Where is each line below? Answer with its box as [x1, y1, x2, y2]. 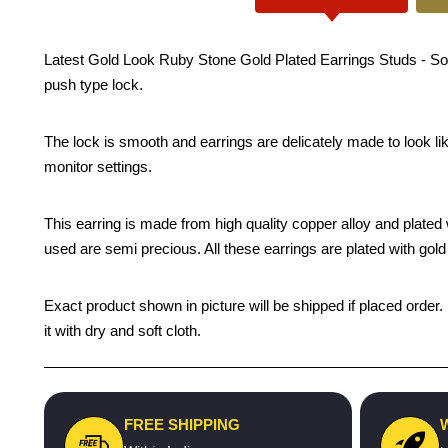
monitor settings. [44, 158, 152, 175]
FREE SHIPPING [124, 416, 240, 433]
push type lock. [44, 76, 143, 93]
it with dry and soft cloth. [44, 322, 201, 339]
